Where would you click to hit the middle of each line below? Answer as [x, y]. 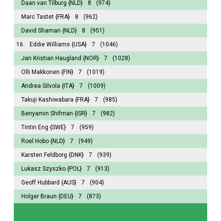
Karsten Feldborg [44, 155]
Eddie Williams [50, 44]
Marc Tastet [37, 17]
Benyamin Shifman [47, 113]
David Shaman [41, 30]
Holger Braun [39, 196]
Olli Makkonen [40, 72]
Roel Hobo [35, 141]
